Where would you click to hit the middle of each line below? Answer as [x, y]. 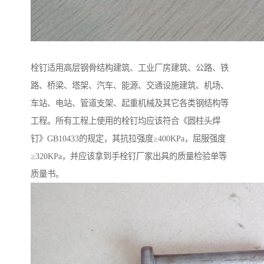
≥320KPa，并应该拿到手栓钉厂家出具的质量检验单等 [129, 156]
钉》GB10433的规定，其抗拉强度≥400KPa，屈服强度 [128, 139]
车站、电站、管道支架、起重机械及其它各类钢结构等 [130, 103]
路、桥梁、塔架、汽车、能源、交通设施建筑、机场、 [130, 86]
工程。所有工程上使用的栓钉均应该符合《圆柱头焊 [126, 121]
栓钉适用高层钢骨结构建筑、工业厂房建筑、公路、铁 [130, 68]
